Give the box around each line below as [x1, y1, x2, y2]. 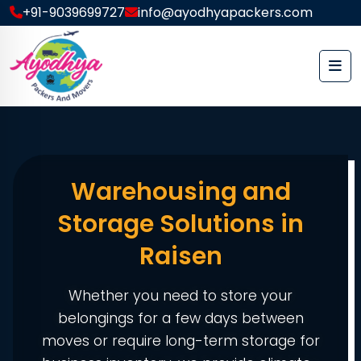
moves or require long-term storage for [41, 331, 320, 351]
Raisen [139, 239, 222, 273]
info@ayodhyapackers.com [138, 3, 313, 22]
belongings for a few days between [57, 309, 304, 328]
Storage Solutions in [57, 207, 304, 241]
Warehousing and [70, 175, 291, 209]
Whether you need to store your [68, 286, 293, 305]
